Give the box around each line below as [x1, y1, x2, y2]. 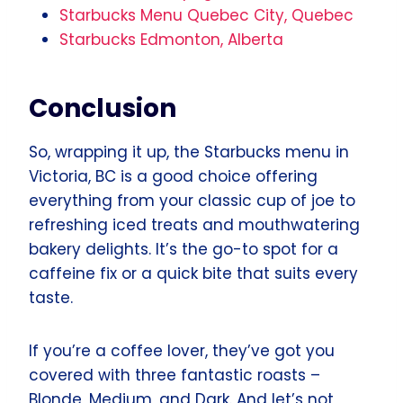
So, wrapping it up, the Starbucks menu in [29, 140, 349, 163]
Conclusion [29, 90, 176, 126]
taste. [29, 286, 73, 309]
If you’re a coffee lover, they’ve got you [29, 339, 335, 362]
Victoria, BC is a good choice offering [29, 165, 318, 187]
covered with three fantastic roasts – [29, 363, 320, 386]
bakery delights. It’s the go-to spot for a [29, 237, 338, 260]
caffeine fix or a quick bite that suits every [29, 262, 358, 284]
